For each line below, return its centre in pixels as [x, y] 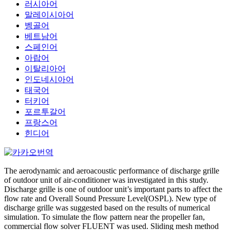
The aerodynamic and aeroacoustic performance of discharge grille [112, 171]
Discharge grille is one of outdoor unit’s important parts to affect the [113, 189]
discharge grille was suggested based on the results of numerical [107, 208]
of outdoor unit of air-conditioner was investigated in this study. [106, 180]
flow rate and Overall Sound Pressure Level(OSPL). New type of [110, 198]
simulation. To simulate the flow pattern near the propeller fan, [104, 217]
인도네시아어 [49, 79]
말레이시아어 [49, 15]
